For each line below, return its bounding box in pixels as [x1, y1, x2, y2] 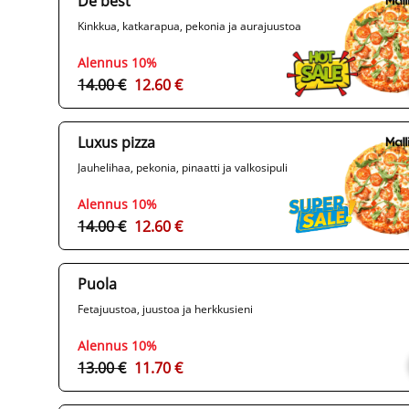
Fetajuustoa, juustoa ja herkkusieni [78, 301, 253, 318]
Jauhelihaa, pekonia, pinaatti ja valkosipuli [78, 160, 288, 176]
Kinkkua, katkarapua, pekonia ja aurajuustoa [78, 18, 301, 35]
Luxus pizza [78, 132, 155, 153]
